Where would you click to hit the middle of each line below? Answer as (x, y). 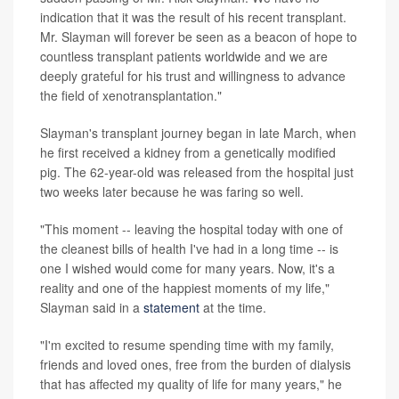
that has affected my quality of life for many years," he (191, 384)
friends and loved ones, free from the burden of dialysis (195, 364)
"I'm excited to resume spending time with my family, (187, 345)
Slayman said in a (92, 307)
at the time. (233, 307)
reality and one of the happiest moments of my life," (185, 288)
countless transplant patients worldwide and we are (184, 56)
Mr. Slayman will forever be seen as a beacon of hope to (199, 37)
